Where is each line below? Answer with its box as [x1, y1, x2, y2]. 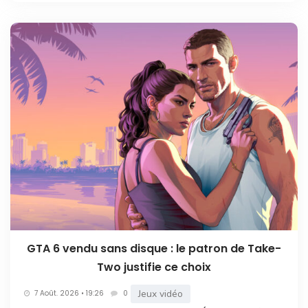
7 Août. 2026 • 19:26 [34, 288, 104, 298]
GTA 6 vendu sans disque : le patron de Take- [27, 240, 281, 256]
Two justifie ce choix [97, 258, 211, 275]
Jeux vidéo [138, 287, 183, 300]
